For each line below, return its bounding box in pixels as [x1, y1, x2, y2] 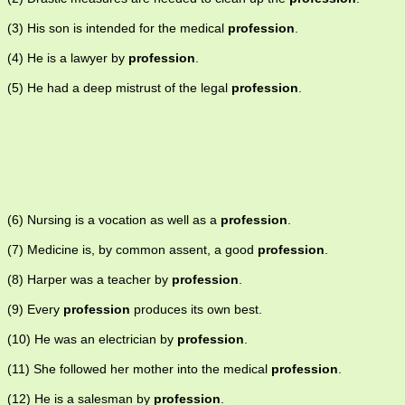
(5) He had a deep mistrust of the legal [7, 80, 231, 96]
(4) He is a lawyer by [7, 51, 128, 66]
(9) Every [7, 302, 63, 317]
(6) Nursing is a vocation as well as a [7, 212, 221, 228]
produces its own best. [130, 302, 262, 317]
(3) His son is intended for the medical [7, 21, 228, 36]
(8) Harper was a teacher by [7, 272, 172, 287]
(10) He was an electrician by [7, 332, 177, 347]
